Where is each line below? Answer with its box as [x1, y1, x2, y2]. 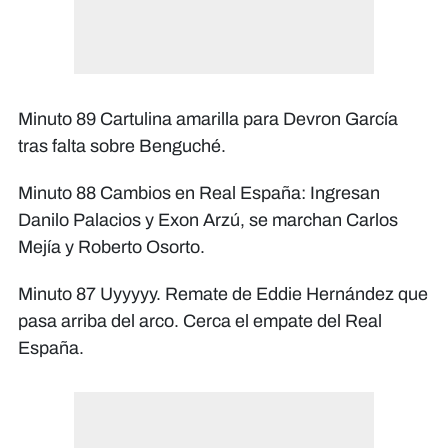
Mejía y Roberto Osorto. [18, 237, 205, 258]
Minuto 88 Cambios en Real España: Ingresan [18, 183, 380, 204]
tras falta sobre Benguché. [18, 136, 226, 157]
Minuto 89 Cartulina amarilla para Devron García [18, 109, 398, 130]
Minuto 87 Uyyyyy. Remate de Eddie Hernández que [18, 284, 428, 305]
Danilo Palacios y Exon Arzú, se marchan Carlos [18, 210, 398, 231]
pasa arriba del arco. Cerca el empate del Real [18, 311, 382, 332]
